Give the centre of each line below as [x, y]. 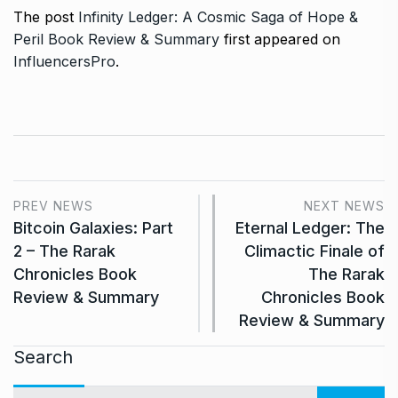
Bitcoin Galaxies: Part [93, 227]
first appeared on [280, 39]
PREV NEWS [53, 205]
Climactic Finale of [314, 251]
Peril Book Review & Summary [116, 39]
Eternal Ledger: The [310, 227]
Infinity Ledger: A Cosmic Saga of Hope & [218, 16]
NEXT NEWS [344, 205]
